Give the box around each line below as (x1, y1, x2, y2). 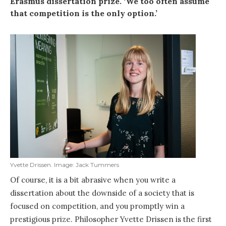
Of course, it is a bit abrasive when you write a (10, 175, 176, 185)
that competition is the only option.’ (10, 8, 157, 18)
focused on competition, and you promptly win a (10, 201, 185, 211)
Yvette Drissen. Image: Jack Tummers (10, 161, 119, 169)
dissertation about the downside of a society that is (10, 188, 194, 198)
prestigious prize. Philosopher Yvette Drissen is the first (10, 214, 212, 224)
